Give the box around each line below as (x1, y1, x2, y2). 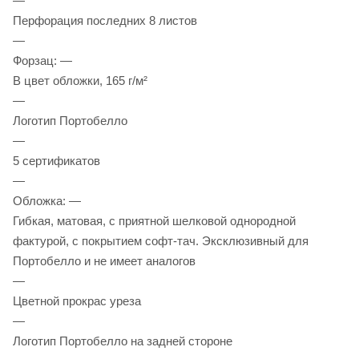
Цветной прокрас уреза (13, 293, 141, 308)
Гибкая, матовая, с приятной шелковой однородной (13, 213, 296, 228)
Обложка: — (13, 193, 81, 208)
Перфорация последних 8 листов (13, 13, 197, 27)
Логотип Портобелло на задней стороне (13, 333, 232, 348)
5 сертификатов (13, 153, 100, 167)
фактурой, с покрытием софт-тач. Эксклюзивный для (13, 233, 309, 248)
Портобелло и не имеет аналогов (13, 253, 196, 268)
